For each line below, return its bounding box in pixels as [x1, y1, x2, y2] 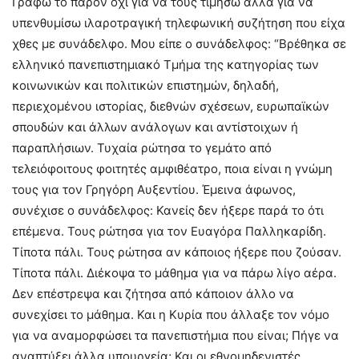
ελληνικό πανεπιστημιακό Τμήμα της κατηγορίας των [12, 57, 319, 73]
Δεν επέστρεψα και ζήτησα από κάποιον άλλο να [12, 286, 294, 302]
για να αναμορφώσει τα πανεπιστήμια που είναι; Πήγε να [12, 328, 339, 344]
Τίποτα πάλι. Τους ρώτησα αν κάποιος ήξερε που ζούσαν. [12, 244, 341, 260]
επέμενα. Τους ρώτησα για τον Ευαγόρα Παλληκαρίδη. [12, 224, 326, 240]
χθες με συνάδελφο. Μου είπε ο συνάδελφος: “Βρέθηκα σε [12, 36, 346, 52]
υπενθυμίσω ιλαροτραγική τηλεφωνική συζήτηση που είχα [12, 15, 345, 31]
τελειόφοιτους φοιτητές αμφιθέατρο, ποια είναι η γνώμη [12, 161, 333, 177]
